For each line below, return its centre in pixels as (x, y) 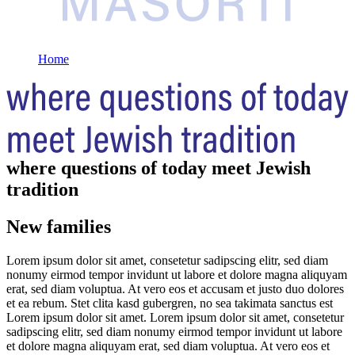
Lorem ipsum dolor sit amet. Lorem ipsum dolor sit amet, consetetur (175, 317)
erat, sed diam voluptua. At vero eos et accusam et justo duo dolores (175, 288)
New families (59, 227)
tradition (42, 190)
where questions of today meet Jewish (158, 168)
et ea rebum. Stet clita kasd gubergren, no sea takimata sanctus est (170, 303)
